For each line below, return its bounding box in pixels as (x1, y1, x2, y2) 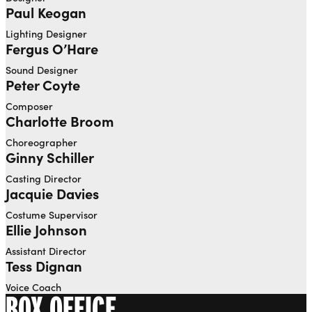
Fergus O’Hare (6, 39, 98, 58)
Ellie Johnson (6, 220, 87, 240)
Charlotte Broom (6, 111, 114, 131)
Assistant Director (6, 244, 86, 258)
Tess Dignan (6, 256, 82, 276)
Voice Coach (6, 280, 61, 295)
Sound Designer (6, 63, 78, 77)
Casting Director (6, 171, 81, 186)
